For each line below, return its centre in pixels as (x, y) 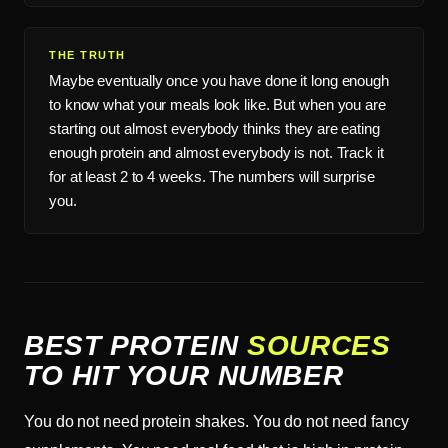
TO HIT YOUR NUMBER (184, 375)
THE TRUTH (87, 54)
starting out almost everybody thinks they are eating (214, 128)
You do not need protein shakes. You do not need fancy (216, 421)
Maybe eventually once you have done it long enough (219, 80)
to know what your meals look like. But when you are (217, 104)
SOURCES (319, 345)
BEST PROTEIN (136, 345)
